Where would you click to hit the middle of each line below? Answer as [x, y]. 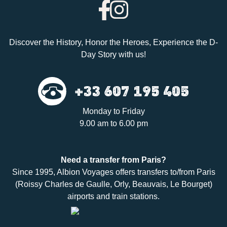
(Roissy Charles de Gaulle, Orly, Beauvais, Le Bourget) [113, 184]
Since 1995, [34, 172]
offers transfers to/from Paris [164, 172]
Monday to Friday [113, 111]
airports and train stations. [113, 196]
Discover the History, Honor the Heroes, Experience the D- [113, 42]
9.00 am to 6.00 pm [113, 123]
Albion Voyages [85, 172]
